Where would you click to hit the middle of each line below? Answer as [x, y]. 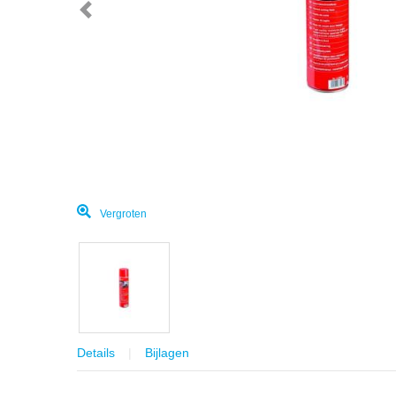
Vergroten [123, 213]
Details [96, 352]
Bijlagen [167, 352]
